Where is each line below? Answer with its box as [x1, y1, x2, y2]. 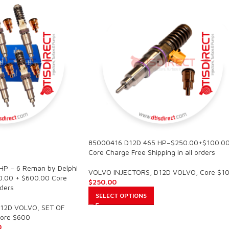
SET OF [41, 203, 64, 212]
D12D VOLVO [154, 168, 196, 177]
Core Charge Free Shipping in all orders [88, 148, 215, 157]
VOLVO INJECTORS [88, 168, 150, 177]
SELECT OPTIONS [96, 192, 147, 200]
